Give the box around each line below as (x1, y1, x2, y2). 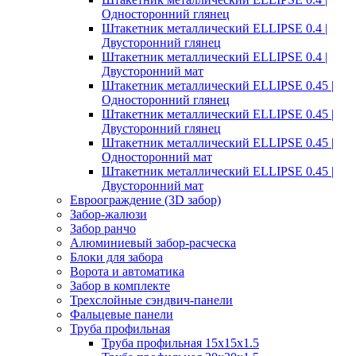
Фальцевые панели (70, 308, 173, 322)
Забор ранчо (70, 222, 136, 236)
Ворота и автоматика (70, 265, 184, 279)
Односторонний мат (102, 150, 212, 164)
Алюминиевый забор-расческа (70, 236, 236, 250)
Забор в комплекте (70, 279, 170, 293)
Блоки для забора (70, 250, 163, 265)
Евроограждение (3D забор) (70, 193, 221, 207)
